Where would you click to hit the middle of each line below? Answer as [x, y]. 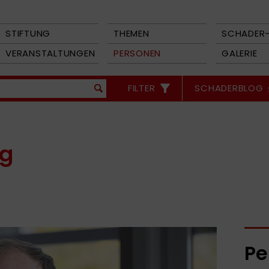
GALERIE [240, 53]
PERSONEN [137, 53]
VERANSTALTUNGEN [50, 53]
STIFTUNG [28, 33]
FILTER [141, 88]
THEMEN [131, 33]
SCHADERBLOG [229, 88]
